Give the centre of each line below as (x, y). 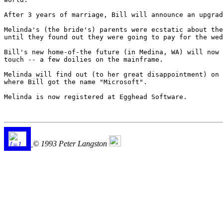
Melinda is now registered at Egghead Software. (96, 97)
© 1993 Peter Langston (71, 144)
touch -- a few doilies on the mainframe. (84, 60)
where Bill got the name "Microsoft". (76, 82)
